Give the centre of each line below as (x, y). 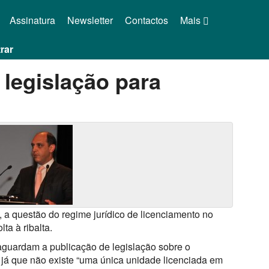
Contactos (146, 20)
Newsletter (90, 20)
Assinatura (32, 20)
